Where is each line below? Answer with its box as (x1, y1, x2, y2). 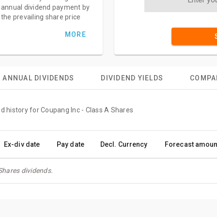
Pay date (57, 140, 84, 148)
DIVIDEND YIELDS (101, 74, 164, 82)
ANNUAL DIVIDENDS (2, 74, 75, 82)
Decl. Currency (100, 140, 148, 148)
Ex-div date (4, 140, 40, 148)
